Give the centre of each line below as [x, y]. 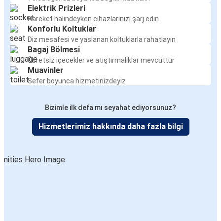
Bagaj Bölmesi [54, 50]
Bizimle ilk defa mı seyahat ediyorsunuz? [110, 108]
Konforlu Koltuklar [62, 29]
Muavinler [46, 71]
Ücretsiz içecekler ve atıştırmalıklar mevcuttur [101, 60]
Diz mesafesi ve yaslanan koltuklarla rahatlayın [102, 40]
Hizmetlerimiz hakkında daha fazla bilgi [110, 127]
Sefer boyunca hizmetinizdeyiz [77, 81]
